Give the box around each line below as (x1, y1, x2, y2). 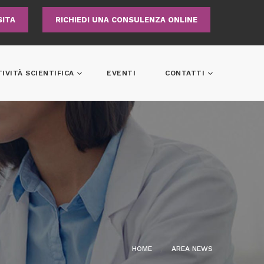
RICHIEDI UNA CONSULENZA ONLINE (55, 15, 197, 24)
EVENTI (107, 69, 136, 77)
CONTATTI (165, 69, 207, 77)
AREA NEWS (171, 245, 213, 253)
